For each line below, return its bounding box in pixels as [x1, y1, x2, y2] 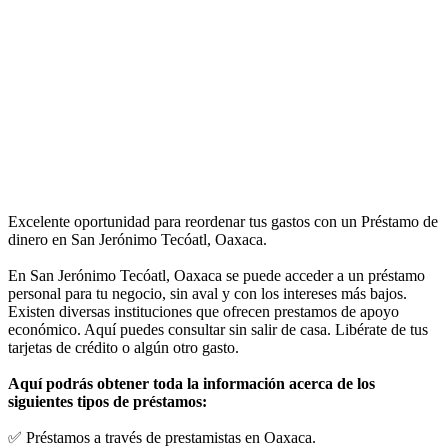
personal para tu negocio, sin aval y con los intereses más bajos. [8, 284, 407, 302]
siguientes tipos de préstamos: [8, 392, 207, 410]
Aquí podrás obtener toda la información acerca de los [8, 374, 375, 392]
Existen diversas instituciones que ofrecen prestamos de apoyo [8, 302, 399, 320]
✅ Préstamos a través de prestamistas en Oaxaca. [8, 428, 316, 446]
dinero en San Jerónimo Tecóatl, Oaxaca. [8, 230, 267, 248]
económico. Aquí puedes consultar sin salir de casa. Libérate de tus [8, 320, 428, 338]
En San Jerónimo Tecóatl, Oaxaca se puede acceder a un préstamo [8, 266, 425, 284]
